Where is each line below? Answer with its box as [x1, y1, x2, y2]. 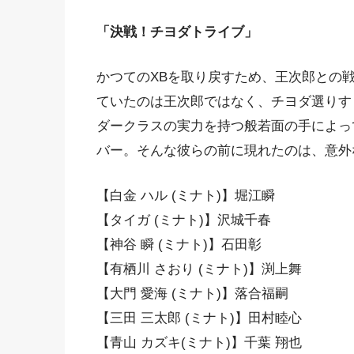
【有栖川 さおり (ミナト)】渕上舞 [96, 261, 302, 277]
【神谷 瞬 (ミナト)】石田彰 [96, 236, 262, 252]
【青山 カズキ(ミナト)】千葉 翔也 [96, 334, 302, 350]
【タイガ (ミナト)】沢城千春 [96, 212, 271, 228]
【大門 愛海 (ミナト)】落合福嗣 [96, 285, 288, 301]
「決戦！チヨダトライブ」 [96, 24, 258, 40]
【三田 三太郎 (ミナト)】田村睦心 [96, 310, 302, 326]
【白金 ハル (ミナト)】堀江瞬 [96, 187, 275, 203]
